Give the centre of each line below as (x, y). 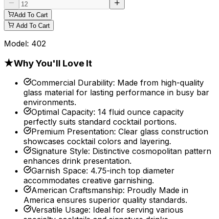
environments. (50, 102)
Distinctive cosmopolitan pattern (152, 151)
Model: (18, 43)
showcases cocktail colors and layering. (97, 142)
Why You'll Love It (53, 63)
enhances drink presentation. (77, 161)
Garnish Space (59, 171)
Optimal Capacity (62, 112)
